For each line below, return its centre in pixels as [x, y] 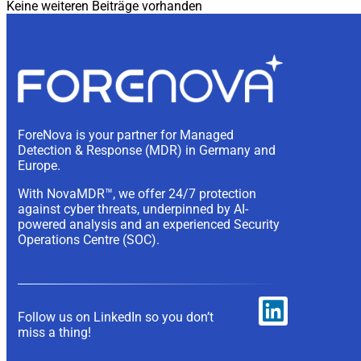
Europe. [39, 165]
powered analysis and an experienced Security [149, 224]
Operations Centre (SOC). [89, 239]
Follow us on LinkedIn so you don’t [116, 317]
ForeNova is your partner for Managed [126, 135]
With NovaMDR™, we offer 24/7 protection [137, 193]
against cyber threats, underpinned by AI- [133, 209]
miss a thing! [54, 333]
